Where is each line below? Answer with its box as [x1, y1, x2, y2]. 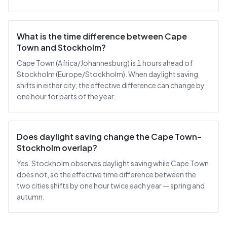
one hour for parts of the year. [17, 92, 116, 101]
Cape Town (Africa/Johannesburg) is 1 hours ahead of [17, 58, 193, 67]
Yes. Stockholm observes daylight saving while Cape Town [17, 159, 209, 168]
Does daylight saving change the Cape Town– [17, 131, 202, 142]
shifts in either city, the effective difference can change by [17, 81, 205, 90]
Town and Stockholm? [17, 42, 106, 53]
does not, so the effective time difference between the [17, 170, 196, 179]
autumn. [17, 192, 45, 201]
